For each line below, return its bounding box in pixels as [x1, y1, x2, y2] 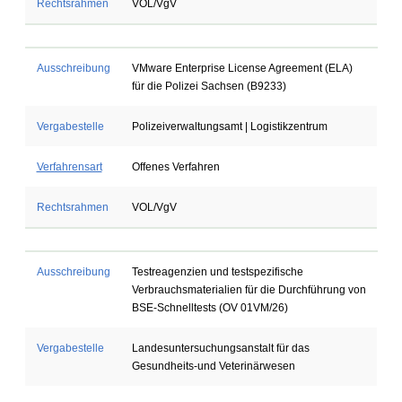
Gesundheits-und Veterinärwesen [131, 360, 295, 372]
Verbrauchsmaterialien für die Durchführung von [131, 284, 366, 296]
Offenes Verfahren [131, 161, 220, 173]
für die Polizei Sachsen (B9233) [131, 80, 286, 92]
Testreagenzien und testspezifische [131, 266, 303, 278]
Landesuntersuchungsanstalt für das [131, 342, 310, 354]
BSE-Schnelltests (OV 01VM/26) [131, 301, 288, 314]
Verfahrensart [36, 161, 102, 173]
